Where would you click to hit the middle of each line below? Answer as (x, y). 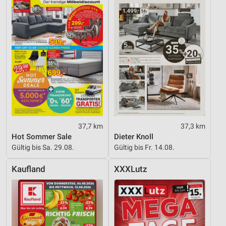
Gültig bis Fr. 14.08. (144, 148)
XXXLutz (131, 169)
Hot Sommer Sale (42, 137)
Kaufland (29, 169)
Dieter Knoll (134, 137)
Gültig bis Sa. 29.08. (43, 148)
